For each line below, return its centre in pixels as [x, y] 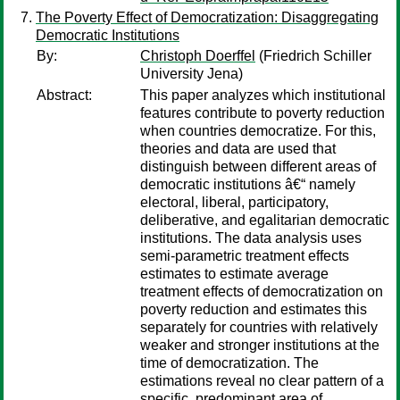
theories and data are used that [238, 149]
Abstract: [64, 95]
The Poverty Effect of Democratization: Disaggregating [207, 17]
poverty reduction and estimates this [254, 309]
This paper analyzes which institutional [263, 95]
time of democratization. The [229, 363]
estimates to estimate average [234, 274]
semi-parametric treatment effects [245, 256]
